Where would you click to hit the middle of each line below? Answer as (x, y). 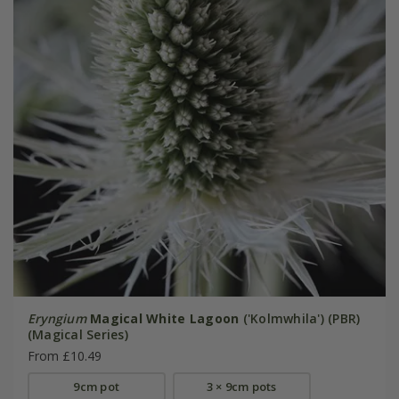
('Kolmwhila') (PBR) (300, 318)
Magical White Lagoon (165, 318)
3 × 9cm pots (241, 386)
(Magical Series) (77, 334)
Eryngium (57, 318)
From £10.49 (64, 355)
